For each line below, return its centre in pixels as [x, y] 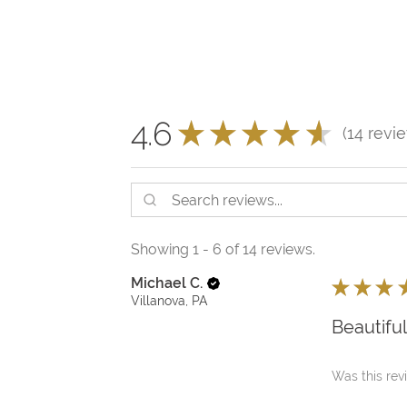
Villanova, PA [169, 301]
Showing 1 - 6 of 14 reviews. [223, 250]
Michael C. [167, 283]
